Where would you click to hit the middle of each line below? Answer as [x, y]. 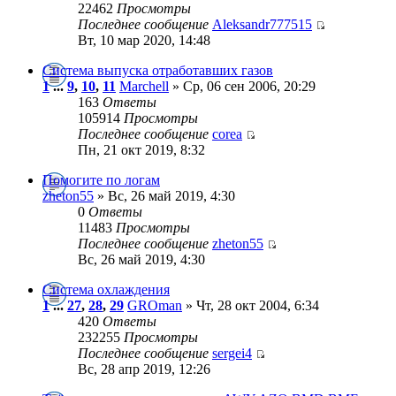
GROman [155, 305]
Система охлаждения [106, 289]
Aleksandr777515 [262, 24]
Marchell [144, 86]
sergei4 [232, 353]
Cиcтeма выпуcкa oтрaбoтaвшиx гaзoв [158, 70]
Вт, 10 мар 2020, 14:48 [144, 40]
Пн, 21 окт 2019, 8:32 [141, 150]
